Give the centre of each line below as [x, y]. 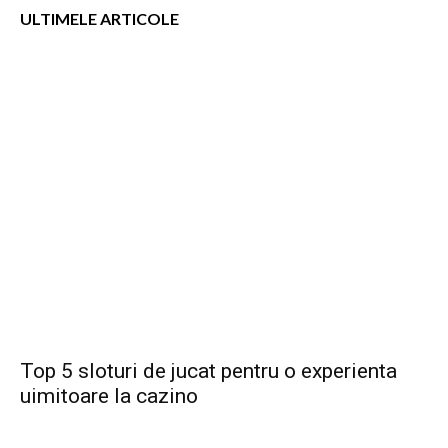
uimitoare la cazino [109, 396]
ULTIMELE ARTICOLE [99, 19]
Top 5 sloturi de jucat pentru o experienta [208, 371]
